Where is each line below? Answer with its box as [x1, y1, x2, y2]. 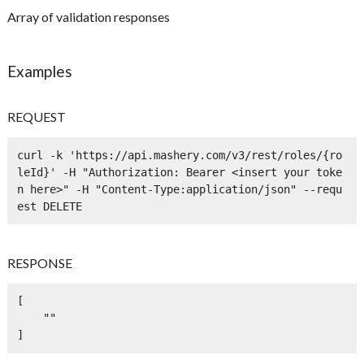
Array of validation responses [7, 9, 171, 25]
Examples [7, 62, 73, 81]
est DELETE [16, 199, 82, 213]
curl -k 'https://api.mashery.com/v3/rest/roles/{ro [16, 148, 342, 162]
